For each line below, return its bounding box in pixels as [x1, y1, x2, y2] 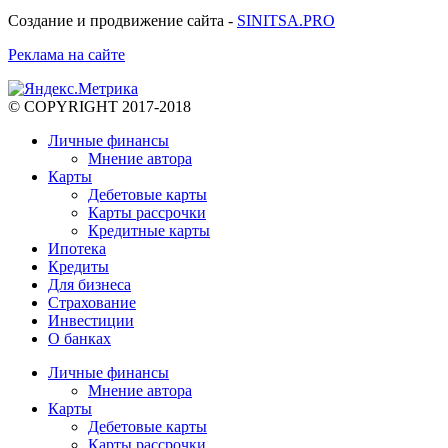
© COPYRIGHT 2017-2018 [8, 98, 191, 116]
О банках [48, 330, 111, 348]
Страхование [48, 294, 136, 312]
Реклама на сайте [8, 46, 125, 64]
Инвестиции [48, 312, 134, 330]
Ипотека [48, 240, 106, 258]
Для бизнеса [48, 276, 131, 294]
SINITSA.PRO [237, 12, 335, 30]
